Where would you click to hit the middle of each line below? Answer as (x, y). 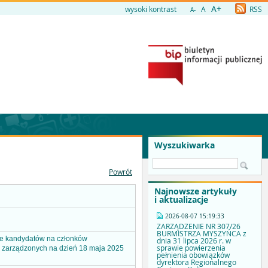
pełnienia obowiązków (193, 255)
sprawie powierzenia (191, 248)
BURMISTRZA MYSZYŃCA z (202, 234)
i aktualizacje (181, 200)
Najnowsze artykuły (196, 191)
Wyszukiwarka (185, 145)
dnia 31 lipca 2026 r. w (194, 241)
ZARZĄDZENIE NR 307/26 (199, 226)
